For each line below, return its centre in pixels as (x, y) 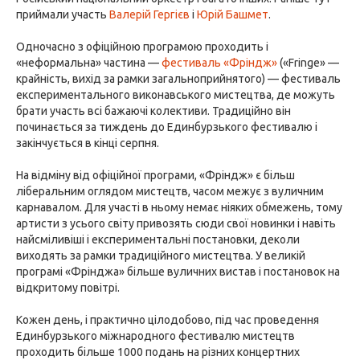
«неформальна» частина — (89, 63)
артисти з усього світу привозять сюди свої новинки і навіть (176, 223)
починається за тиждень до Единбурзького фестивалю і (167, 127)
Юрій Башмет (233, 14)
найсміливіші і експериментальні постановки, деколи (158, 239)
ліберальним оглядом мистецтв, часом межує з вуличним (170, 191)
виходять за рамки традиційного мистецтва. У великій (161, 256)
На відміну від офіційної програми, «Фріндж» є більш (155, 175)
